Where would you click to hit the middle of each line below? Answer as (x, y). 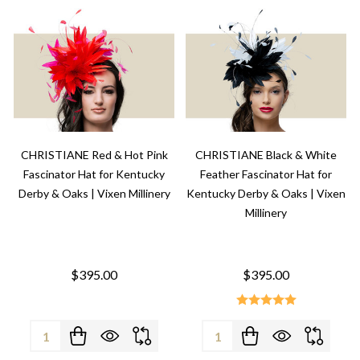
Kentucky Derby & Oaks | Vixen (266, 193)
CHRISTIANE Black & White (266, 155)
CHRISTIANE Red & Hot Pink (94, 155)
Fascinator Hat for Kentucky (94, 174)
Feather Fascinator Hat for (266, 174)
